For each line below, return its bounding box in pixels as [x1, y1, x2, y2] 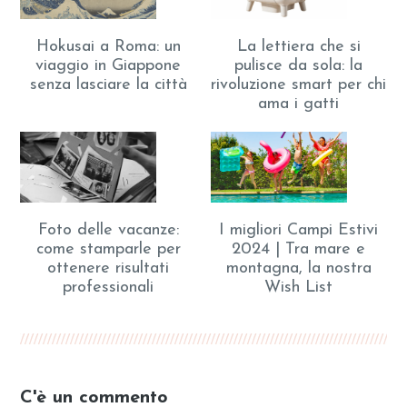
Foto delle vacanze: [37, 222, 179, 240]
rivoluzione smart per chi [211, 75, 387, 94]
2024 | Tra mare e [232, 241, 366, 259]
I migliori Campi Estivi [219, 222, 379, 240]
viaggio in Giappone [35, 56, 182, 74]
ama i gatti [258, 94, 340, 113]
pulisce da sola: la [234, 56, 363, 74]
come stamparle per [35, 241, 181, 259]
